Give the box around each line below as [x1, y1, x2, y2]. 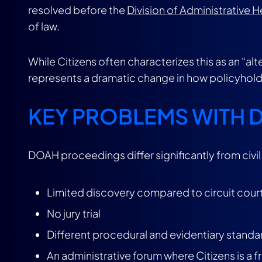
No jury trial [47, 206, 101, 220]
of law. [28, 19, 60, 33]
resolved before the [28, 3, 127, 16]
